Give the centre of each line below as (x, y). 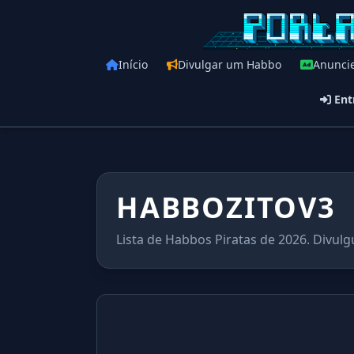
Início (133, 64)
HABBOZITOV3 (226, 207)
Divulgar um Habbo (230, 64)
